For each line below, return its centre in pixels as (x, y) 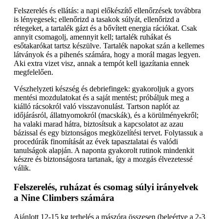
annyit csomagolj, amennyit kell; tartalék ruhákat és (92, 37)
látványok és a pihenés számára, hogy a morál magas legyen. (107, 55)
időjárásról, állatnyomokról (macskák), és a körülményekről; (106, 115)
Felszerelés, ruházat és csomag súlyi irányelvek (106, 187)
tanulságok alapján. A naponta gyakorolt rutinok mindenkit (104, 151)
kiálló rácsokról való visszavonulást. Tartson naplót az (97, 107)
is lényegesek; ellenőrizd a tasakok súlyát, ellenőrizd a (97, 20)
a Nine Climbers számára (64, 197)
